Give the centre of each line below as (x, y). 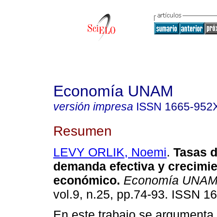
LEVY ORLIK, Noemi (110, 152)
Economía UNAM (113, 91)
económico (85, 180)
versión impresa (93, 107)
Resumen (83, 131)
